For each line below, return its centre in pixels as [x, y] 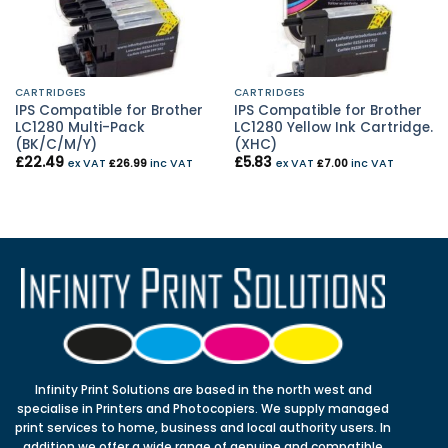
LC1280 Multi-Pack [79, 128]
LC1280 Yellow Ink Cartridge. [333, 128]
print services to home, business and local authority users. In [203, 428]
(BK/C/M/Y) [55, 145]
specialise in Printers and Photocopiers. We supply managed [203, 409]
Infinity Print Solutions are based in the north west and [203, 390]
